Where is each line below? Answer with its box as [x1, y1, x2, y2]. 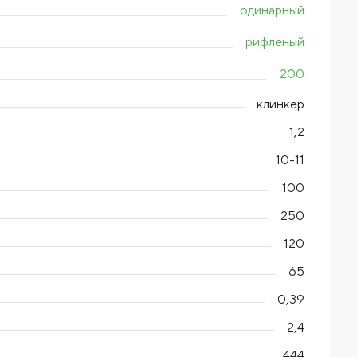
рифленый [245, 34, 305, 49]
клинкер [257, 96, 305, 112]
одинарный [240, 2, 305, 18]
